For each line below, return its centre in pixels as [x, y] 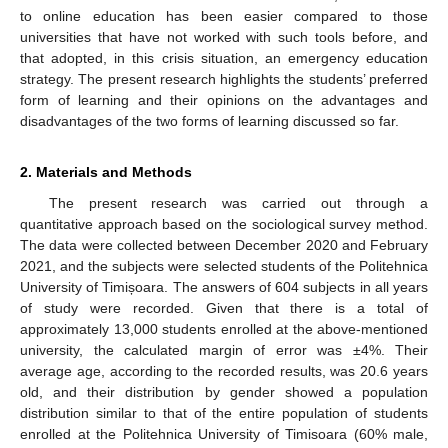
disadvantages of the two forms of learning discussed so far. [209, 121]
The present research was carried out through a [238, 203]
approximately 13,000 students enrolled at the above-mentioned [224, 329]
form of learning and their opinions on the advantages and [224, 100]
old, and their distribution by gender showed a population [224, 392]
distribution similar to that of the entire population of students [224, 413]
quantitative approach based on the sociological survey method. [224, 224]
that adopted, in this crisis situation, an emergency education [224, 58]
